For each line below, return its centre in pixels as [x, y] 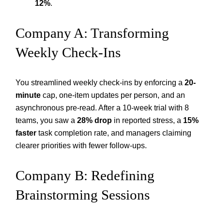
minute [28, 95]
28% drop [94, 120]
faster [26, 133]
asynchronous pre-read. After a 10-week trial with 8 [102, 108]
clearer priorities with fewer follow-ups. [81, 146]
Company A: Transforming [92, 33]
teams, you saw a [46, 120]
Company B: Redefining [85, 176]
